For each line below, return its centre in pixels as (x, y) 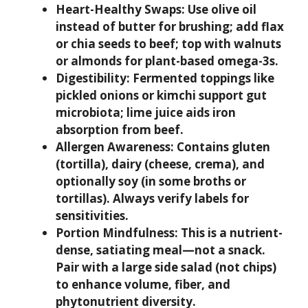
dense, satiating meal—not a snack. (161, 250)
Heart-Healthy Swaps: (120, 9)
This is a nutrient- (230, 233)
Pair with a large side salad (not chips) (166, 267)
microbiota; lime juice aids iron (146, 112)
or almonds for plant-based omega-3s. (167, 61)
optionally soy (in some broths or (151, 181)
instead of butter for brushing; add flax (170, 26)
